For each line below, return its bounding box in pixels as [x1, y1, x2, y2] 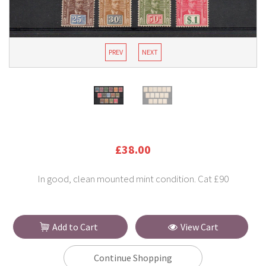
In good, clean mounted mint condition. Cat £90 [37, 172, 229, 186]
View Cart [180, 221, 218, 233]
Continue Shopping [94, 252, 172, 264]
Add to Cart [52, 221, 98, 233]
